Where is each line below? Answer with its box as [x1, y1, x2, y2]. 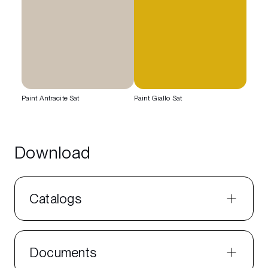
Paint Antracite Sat [22, 93, 80, 102]
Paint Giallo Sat [134, 93, 182, 102]
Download [14, 142, 91, 163]
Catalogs [29, 190, 81, 206]
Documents [29, 244, 96, 260]
